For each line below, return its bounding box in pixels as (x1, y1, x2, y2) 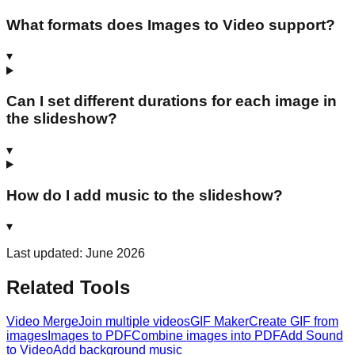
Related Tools (6, 277, 130, 299)
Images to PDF (48, 329, 132, 343)
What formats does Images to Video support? (6, 16, 335, 33)
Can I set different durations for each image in (6, 93, 337, 110)
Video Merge (6, 315, 78, 329)
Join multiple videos (78, 315, 190, 329)
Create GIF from (249, 315, 338, 329)
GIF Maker (190, 315, 249, 329)
